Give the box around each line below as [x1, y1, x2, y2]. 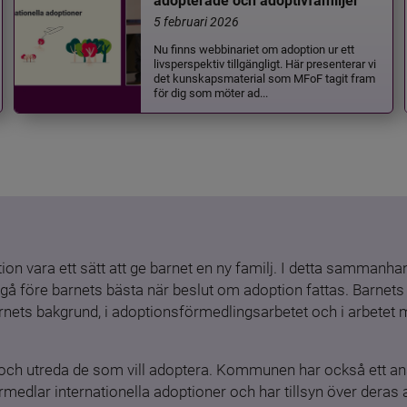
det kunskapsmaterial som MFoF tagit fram [154, 69, 376, 85]
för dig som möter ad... [154, 84, 269, 100]
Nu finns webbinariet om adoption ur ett [154, 40, 355, 56]
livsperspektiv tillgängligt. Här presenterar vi [154, 55, 377, 71]
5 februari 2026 [154, 12, 240, 30]
